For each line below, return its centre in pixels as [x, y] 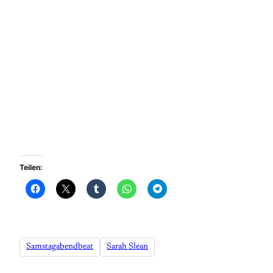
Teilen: [31, 167]
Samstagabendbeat [60, 247]
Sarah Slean [127, 247]
